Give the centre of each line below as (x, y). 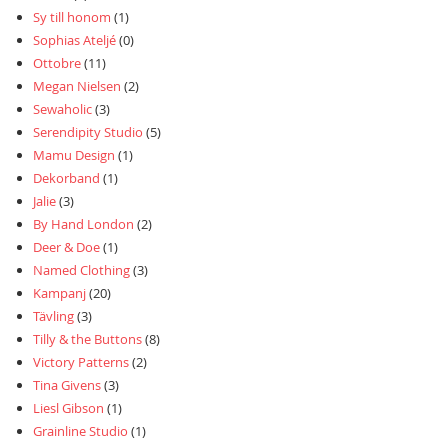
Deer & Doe (66, 247)
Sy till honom (72, 17)
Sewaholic (62, 109)
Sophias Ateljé (74, 40)
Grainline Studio (80, 431)
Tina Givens (67, 385)
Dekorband (66, 178)
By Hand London (83, 224)
